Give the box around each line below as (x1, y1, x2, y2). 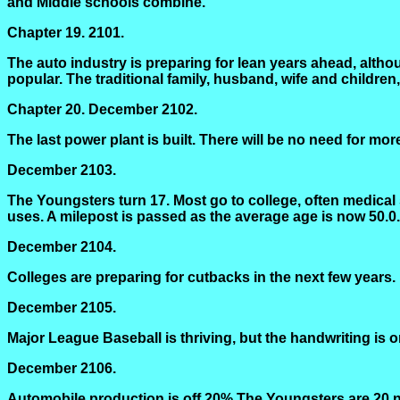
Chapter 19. (7, 25, 85, 40)
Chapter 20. (7, 102, 85, 117)
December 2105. (7, 300, 116, 315)
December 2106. (7, 361, 116, 376)
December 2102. (85, 102, 197, 117)
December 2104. (7, 239, 116, 254)
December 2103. (7, 162, 116, 178)
